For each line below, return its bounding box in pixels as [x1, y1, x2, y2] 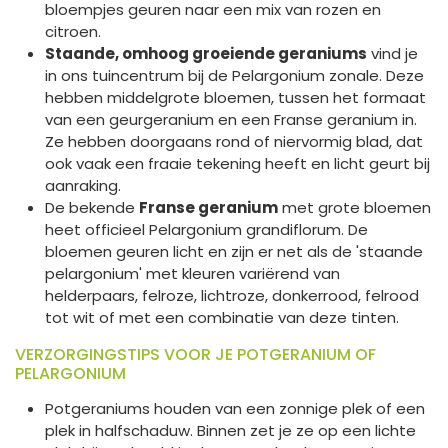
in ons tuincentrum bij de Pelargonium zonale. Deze [45, 64, 424, 86]
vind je [367, 42, 418, 64]
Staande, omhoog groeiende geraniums [45, 42, 367, 64]
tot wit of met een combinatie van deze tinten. [45, 306, 407, 328]
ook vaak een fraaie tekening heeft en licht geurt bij [45, 152, 430, 174]
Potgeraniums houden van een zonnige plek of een [45, 397, 425, 419]
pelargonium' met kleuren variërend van [45, 262, 340, 284]
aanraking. [45, 174, 125, 196]
